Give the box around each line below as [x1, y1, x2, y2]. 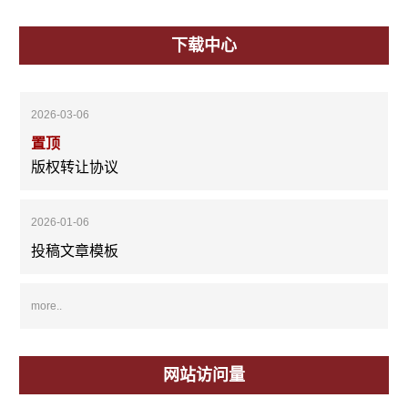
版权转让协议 [31, 159, 119, 175]
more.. [31, 300, 63, 312]
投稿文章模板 [31, 243, 119, 259]
